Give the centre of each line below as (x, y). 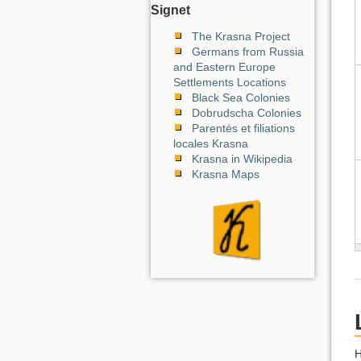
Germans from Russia (248, 51)
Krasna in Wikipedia (242, 158)
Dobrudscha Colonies (247, 112)
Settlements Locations (230, 82)
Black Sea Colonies (241, 97)
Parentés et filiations (243, 128)
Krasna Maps (226, 174)
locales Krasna (211, 143)
